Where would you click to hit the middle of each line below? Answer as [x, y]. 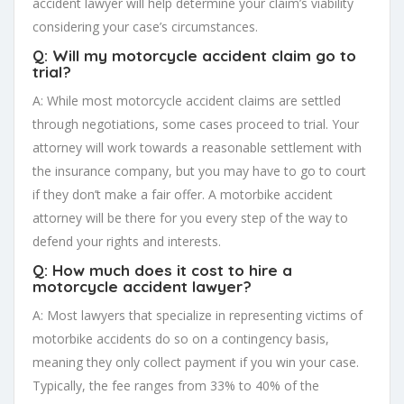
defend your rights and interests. [127, 241]
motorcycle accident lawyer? [142, 286]
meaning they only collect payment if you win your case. [196, 362]
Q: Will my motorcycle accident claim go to [194, 55]
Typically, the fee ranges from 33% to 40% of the [176, 385]
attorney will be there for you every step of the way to [190, 217]
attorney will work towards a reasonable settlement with [197, 147]
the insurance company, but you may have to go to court [199, 170]
